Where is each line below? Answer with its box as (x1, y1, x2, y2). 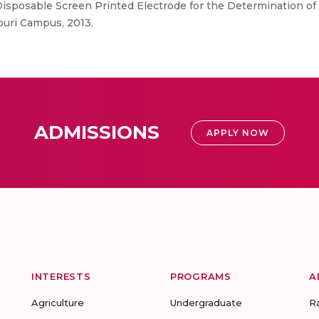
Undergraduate (170, 297, 242, 308)
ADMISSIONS (34, 121, 159, 144)
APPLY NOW (206, 127, 269, 138)
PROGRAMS (170, 271, 231, 282)
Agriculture (31, 297, 84, 308)
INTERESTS (31, 271, 91, 282)
